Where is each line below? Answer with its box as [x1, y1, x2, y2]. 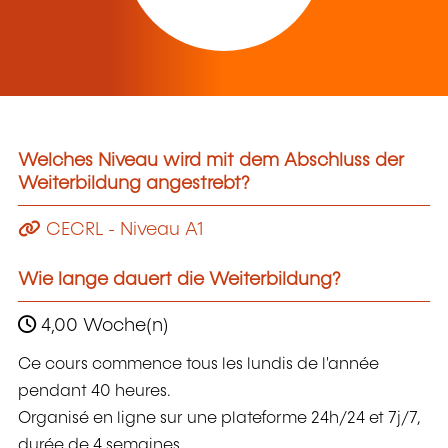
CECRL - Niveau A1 [41, 220, 203, 239]
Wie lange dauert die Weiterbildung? [18, 270, 341, 289]
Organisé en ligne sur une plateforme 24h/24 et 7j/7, [18, 410, 421, 428]
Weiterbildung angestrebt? [18, 175, 250, 194]
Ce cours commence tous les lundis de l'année [18, 356, 379, 374]
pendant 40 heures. [18, 383, 171, 401]
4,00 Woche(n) [36, 316, 169, 335]
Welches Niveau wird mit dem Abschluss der [18, 152, 404, 171]
